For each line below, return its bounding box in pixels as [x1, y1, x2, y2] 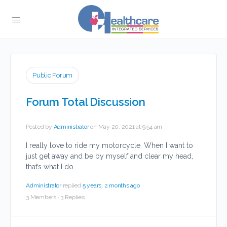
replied [62, 182, 83, 189]
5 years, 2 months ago [82, 182, 140, 189]
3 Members [26, 194, 56, 201]
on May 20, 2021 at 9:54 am [90, 123, 163, 130]
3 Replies [60, 194, 85, 201]
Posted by [26, 123, 54, 130]
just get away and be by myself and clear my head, [26, 152, 193, 160]
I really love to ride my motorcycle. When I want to [26, 141, 193, 149]
